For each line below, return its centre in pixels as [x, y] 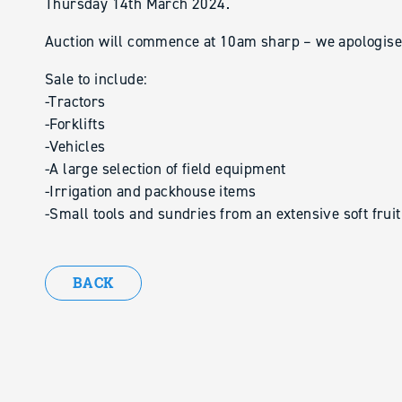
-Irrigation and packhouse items [151, 191]
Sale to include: [96, 79]
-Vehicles [75, 146]
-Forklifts [75, 124]
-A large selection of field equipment [166, 169]
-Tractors [75, 101]
